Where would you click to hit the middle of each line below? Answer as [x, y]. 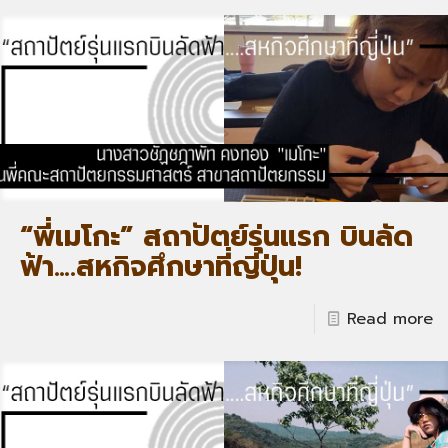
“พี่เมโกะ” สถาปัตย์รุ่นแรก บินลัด [216, 236]
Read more [390, 318]
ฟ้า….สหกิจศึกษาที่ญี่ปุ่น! [161, 266]
